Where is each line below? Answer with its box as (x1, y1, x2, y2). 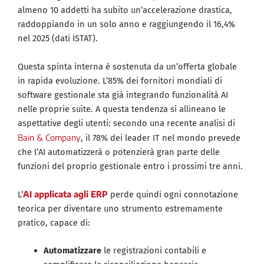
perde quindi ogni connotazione (108, 189, 238, 200)
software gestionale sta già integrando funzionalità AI (18, 89, 228, 100)
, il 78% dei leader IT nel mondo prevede (81, 132, 240, 143)
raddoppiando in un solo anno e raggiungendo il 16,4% (18, 19, 235, 30)
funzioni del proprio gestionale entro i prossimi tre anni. (18, 160, 243, 171)
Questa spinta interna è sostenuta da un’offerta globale (18, 61, 237, 72)
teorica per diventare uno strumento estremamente (18, 203, 223, 214)
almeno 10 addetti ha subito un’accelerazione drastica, (18, 5, 232, 16)
